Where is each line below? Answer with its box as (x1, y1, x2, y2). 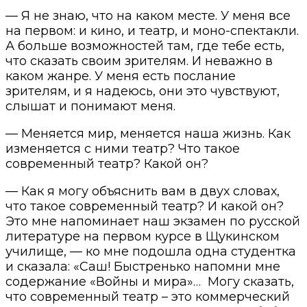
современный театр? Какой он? (5, 156, 208, 171)
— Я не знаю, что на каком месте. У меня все (5, 8, 291, 23)
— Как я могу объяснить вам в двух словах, (5, 183, 280, 199)
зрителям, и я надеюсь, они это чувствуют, (5, 83, 280, 99)
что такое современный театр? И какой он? (5, 198, 284, 214)
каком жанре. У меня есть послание (5, 68, 236, 84)
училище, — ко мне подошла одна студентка (5, 243, 296, 259)
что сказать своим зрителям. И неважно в (5, 53, 273, 69)
